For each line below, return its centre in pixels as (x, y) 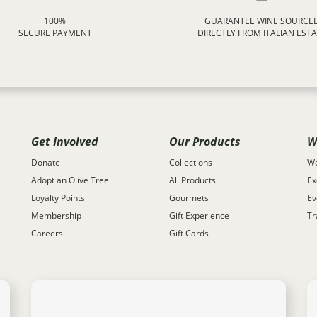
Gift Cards (189, 233)
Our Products (205, 141)
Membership (56, 215)
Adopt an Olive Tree (70, 180)
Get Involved (65, 141)
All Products (192, 180)
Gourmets (189, 198)
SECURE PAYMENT (55, 33)
